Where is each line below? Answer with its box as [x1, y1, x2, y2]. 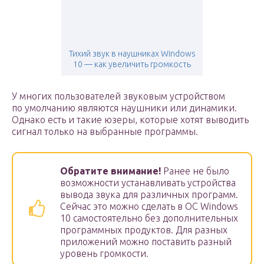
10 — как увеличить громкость [73, 60, 191, 70]
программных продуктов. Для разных [60, 225, 227, 236]
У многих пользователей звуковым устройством [12, 91, 225, 102]
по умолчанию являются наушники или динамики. [12, 103, 237, 114]
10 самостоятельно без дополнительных [60, 213, 238, 224]
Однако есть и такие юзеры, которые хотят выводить [12, 114, 249, 126]
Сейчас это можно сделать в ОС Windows [60, 201, 238, 212]
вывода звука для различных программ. [60, 189, 238, 200]
